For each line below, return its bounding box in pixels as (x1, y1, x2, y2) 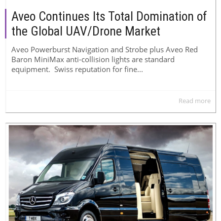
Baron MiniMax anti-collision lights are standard (11, 54, 175, 65)
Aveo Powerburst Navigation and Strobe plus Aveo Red (11, 44, 198, 55)
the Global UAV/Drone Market (11, 23, 160, 38)
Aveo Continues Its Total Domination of (11, 8, 207, 24)
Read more (179, 96, 211, 106)
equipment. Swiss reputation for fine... (11, 64, 143, 74)
